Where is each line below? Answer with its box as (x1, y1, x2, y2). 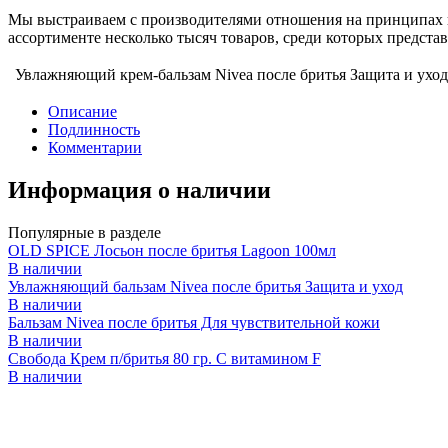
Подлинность (48, 120, 140, 138)
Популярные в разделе (8, 223, 161, 241)
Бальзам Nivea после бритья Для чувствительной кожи (8, 313, 380, 331)
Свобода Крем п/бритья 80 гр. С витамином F (8, 349, 321, 367)
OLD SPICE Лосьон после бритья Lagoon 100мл (8, 241, 336, 259)
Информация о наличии (8, 176, 271, 203)
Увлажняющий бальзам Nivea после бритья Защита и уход (8, 277, 403, 295)
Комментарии (48, 138, 142, 156)
